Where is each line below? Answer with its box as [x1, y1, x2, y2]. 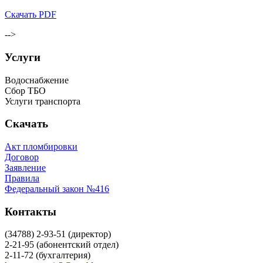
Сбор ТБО [5, 85, 46, 96]
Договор [5, 152, 39, 162]
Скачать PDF [5, 9, 56, 20]
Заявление [5, 163, 46, 173]
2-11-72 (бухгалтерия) [5, 250, 90, 261]
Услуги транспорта [5, 96, 80, 106]
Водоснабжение [5, 75, 69, 85]
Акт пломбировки [5, 141, 77, 151]
